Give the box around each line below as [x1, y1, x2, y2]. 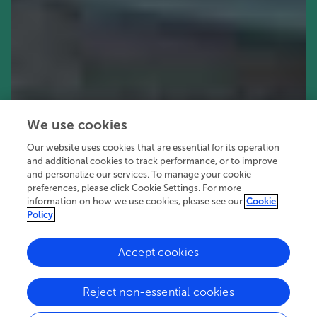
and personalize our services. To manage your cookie [27, 169, 252, 180]
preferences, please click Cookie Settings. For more [27, 183, 242, 193]
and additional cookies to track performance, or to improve [27, 156, 278, 166]
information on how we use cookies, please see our [27, 196, 243, 207]
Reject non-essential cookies [83, 285, 234, 299]
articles [96, 275, 132, 288]
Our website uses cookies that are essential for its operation [27, 142, 280, 153]
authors [57, 275, 96, 288]
